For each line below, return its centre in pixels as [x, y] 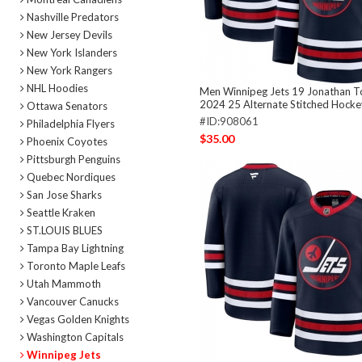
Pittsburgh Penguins [72, 160]
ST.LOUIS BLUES [63, 231]
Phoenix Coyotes [66, 142]
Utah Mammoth [63, 284]
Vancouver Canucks [72, 302]
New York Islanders [71, 53]
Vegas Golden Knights [77, 320]
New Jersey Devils [68, 35]
